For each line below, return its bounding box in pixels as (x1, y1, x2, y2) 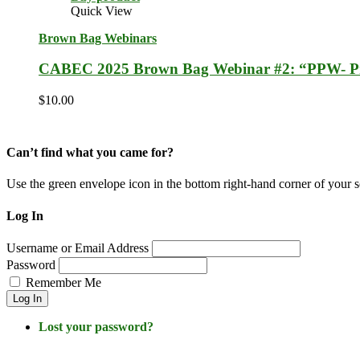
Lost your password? (39, 320, 153, 333)
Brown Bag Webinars (39, 31, 157, 45)
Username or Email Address (6, 241, 149, 255)
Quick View (71, 3, 133, 18)
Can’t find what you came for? (6, 145, 174, 160)
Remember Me (26, 276, 101, 289)
